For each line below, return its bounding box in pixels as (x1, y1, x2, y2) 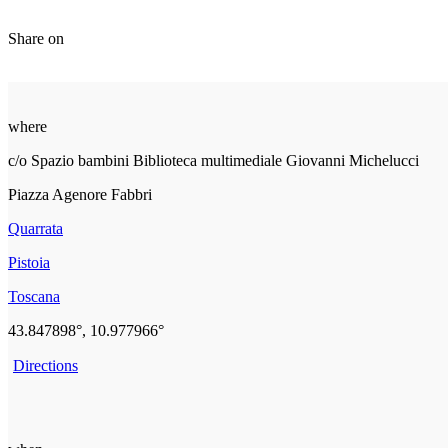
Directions (13, 357, 78, 375)
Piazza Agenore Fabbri (8, 185, 152, 203)
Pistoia (8, 253, 50, 271)
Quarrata (8, 219, 63, 237)
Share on (8, 29, 64, 47)
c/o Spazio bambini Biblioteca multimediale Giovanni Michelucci (8, 151, 419, 169)
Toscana (8, 287, 60, 305)
